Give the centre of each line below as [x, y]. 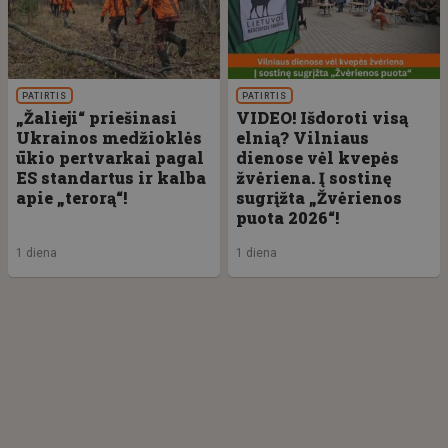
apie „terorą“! [71, 197]
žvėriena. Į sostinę [314, 177]
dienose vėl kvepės [317, 157]
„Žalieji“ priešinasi [96, 117]
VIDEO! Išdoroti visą [322, 117]
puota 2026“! [287, 217]
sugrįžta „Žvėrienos [319, 197]
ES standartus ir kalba [111, 177]
